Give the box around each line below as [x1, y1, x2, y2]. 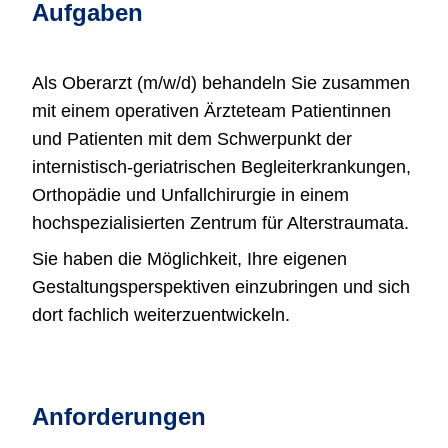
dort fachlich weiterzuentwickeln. [32, 305, 290, 325]
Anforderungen [32, 403, 206, 430]
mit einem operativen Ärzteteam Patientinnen [32, 101, 391, 121]
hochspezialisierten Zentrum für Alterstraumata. [32, 213, 409, 233]
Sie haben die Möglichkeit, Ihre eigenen [32, 249, 347, 269]
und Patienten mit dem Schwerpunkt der [32, 129, 352, 149]
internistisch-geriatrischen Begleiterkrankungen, [32, 157, 411, 177]
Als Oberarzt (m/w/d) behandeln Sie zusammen [32, 73, 410, 93]
